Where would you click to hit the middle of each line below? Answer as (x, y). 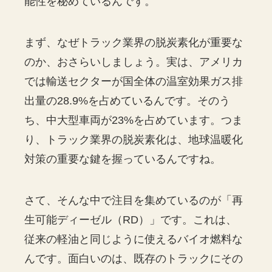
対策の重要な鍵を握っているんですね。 (123, 159)
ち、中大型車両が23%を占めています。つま (134, 120)
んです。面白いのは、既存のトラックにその (134, 258)
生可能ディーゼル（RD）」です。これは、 (131, 219)
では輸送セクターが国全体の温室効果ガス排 (134, 81)
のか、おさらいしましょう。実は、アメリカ (134, 62)
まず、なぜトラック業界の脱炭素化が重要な (134, 42)
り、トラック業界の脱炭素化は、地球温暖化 (134, 139)
